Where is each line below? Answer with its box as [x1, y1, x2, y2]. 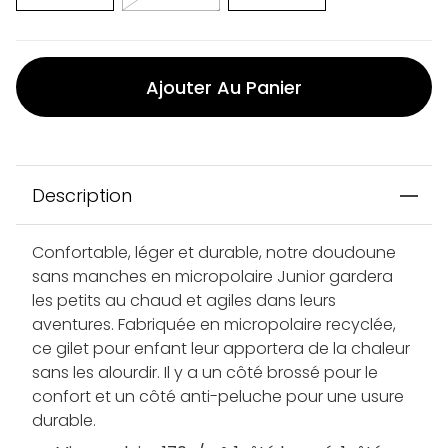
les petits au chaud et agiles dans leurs [32, 289, 336, 313]
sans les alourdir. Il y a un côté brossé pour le [32, 361, 378, 385]
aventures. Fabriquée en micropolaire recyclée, [32, 313, 396, 337]
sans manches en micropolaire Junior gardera [32, 265, 393, 289]
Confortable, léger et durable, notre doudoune [32, 241, 396, 265]
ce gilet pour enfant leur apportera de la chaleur [32, 337, 410, 361]
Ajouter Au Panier [146, 74, 302, 100]
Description [32, 183, 132, 209]
